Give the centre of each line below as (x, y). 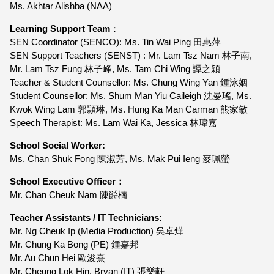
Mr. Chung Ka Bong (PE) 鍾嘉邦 (74, 244)
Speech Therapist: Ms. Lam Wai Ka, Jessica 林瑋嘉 (113, 122)
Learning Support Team (60, 28)
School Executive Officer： (67, 181)
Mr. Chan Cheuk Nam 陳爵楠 (68, 194)
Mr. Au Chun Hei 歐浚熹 (57, 257)
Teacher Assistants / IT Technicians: (86, 217)
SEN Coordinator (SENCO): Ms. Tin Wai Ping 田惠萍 (115, 42)
